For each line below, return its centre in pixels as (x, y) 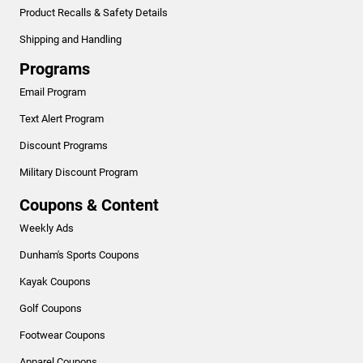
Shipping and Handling (70, 39)
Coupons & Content (89, 205)
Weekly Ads (47, 228)
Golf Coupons (51, 308)
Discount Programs (64, 145)
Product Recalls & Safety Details (94, 12)
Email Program (53, 92)
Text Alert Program (62, 118)
